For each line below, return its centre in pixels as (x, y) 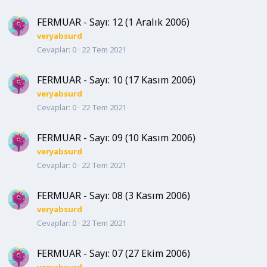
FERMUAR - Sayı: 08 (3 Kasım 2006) (114, 195)
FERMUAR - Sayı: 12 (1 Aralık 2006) (113, 22)
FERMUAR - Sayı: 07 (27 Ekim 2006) (114, 253)
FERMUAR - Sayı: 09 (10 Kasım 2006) (116, 138)
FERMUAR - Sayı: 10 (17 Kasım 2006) (116, 80)
